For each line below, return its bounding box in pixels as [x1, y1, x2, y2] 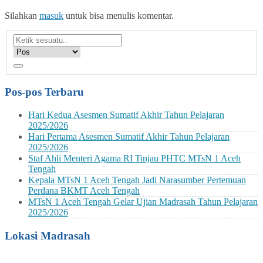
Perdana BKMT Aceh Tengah [28, 185, 140, 195]
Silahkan [5, 10, 39, 21]
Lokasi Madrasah [5, 229, 90, 242]
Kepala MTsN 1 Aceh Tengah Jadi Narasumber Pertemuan [28, 174, 246, 185]
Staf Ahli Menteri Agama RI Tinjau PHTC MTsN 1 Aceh [28, 153, 241, 163]
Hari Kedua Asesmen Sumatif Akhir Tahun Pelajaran [28, 109, 224, 120]
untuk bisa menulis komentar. [63, 10, 174, 21]
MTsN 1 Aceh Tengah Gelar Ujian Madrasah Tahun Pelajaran [28, 196, 258, 207]
